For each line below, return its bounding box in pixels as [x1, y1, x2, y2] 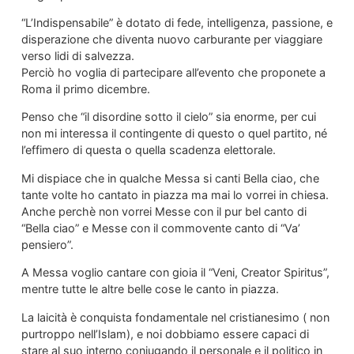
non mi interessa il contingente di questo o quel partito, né [21, 126, 327, 141]
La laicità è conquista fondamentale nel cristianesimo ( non [21, 310, 330, 324]
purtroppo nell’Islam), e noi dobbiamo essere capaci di [21, 326, 309, 341]
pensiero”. [21, 237, 73, 251]
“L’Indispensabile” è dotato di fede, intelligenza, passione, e [21, 15, 333, 29]
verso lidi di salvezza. [21, 48, 134, 62]
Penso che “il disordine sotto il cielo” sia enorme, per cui [21, 110, 316, 124]
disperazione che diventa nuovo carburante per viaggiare [21, 32, 322, 46]
